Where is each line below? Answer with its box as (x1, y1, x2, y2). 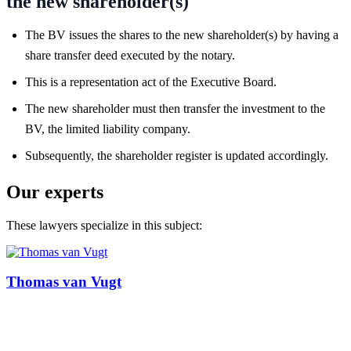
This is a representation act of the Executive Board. (25, 74, 277, 89)
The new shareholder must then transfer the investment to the (25, 101, 325, 115)
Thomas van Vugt (6, 273, 121, 291)
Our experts (6, 181, 103, 202)
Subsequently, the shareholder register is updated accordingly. (25, 148, 328, 162)
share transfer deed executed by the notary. (25, 48, 235, 62)
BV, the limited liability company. (25, 121, 190, 136)
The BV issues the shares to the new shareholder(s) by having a (25, 27, 338, 42)
